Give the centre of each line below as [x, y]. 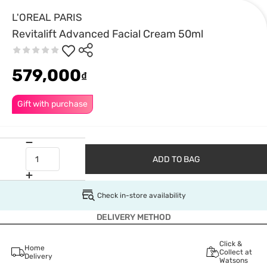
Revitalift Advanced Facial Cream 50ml [108, 34]
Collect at [235, 252]
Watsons [233, 260]
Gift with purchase [52, 104]
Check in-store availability [141, 195]
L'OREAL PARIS [47, 17]
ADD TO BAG [176, 159]
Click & [230, 244]
